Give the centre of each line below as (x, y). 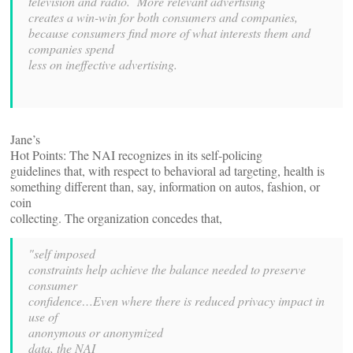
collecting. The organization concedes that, (116, 218)
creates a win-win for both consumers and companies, (163, 17)
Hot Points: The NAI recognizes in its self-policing (136, 155)
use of (43, 316)
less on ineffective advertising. (103, 64)
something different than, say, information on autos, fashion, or (165, 186)
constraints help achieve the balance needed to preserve (167, 269)
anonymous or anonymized (96, 332)
